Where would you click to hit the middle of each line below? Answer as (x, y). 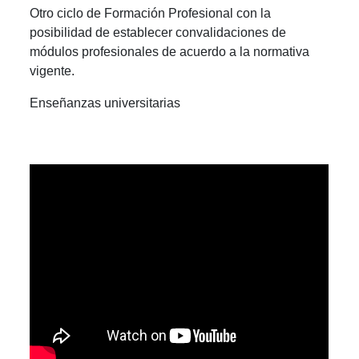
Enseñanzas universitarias (105, 103)
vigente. (52, 71)
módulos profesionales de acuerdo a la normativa (170, 51)
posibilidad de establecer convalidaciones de (158, 32)
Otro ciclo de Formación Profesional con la (151, 13)
